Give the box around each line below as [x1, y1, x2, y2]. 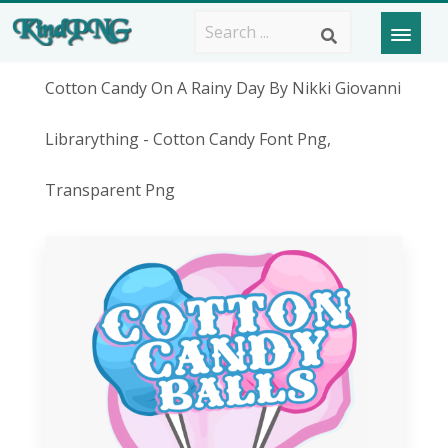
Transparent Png [44, 179, 175, 201]
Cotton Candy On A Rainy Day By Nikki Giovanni [44, 77, 401, 99]
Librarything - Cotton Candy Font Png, [44, 128, 331, 150]
